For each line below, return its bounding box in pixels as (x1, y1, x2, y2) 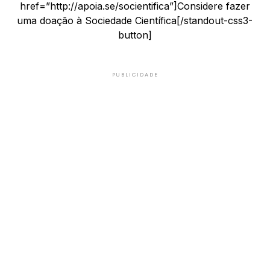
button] (118, 28, 152, 41)
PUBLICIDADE (111, 71, 159, 78)
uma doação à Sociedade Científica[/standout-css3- (17, 14, 253, 27)
